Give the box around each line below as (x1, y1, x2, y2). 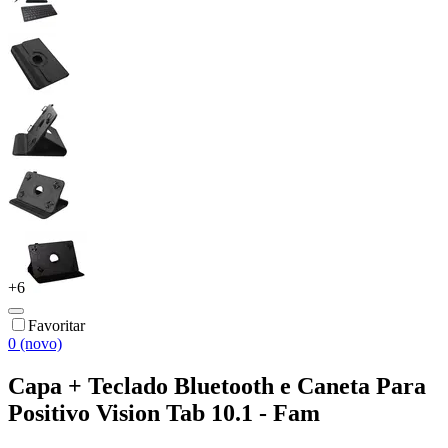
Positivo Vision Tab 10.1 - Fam (8, 399, 320, 426)
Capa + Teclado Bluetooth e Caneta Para (8, 372, 426, 399)
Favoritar (28, 316, 85, 334)
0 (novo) (8, 334, 62, 352)
